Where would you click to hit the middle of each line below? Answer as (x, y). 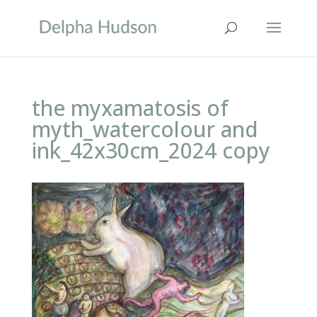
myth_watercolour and (145, 129)
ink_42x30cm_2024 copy (151, 150)
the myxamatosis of (130, 108)
